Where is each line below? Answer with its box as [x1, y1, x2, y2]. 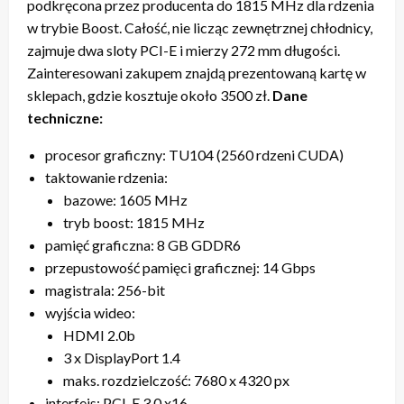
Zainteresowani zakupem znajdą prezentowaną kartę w [27, 63, 366, 81]
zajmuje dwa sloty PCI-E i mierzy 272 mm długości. [27, 41, 340, 59]
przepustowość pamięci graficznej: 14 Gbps [45, 258, 316, 276]
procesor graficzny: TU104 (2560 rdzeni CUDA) [45, 145, 344, 163]
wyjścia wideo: [45, 303, 135, 321]
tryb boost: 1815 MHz [63, 213, 205, 231]
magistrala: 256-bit [45, 280, 165, 298]
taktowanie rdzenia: [45, 168, 168, 186]
